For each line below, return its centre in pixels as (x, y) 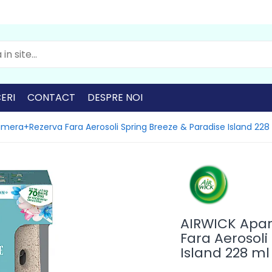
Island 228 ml (225, 253)
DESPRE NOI (115, 97)
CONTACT (51, 97)
